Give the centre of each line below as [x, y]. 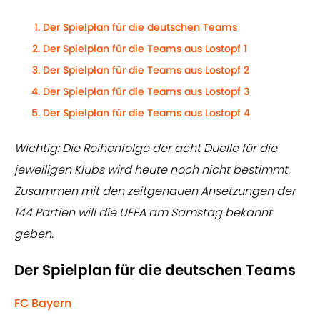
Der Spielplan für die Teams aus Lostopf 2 [146, 70]
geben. [34, 234]
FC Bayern [43, 304]
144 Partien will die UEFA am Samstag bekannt [143, 213]
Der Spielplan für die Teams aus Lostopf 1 [145, 49]
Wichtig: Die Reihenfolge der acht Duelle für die [146, 149]
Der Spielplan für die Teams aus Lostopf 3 [146, 92]
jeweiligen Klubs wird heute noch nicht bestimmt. [152, 170]
